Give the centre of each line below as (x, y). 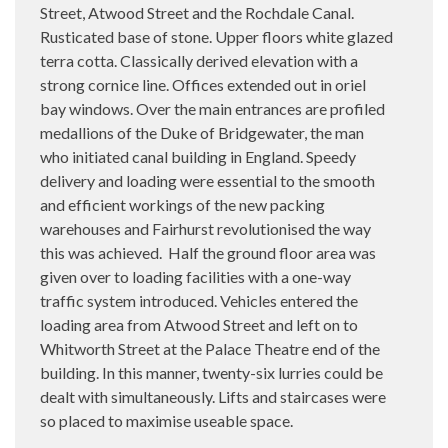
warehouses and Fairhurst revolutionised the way (205, 228)
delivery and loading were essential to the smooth (207, 180)
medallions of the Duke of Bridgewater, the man (202, 132)
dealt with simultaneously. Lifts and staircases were (213, 396)
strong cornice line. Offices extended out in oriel (203, 84)
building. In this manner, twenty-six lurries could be (211, 372)
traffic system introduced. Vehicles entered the (199, 300)
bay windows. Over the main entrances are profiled (212, 108)
